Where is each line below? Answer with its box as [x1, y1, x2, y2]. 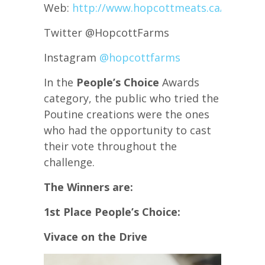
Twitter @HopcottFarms [44, 25, 169, 40]
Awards [159, 75, 199, 89]
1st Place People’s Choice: [44, 204, 180, 219]
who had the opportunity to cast [44, 122, 211, 137]
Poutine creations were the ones [44, 106, 209, 121]
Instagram [44, 50, 99, 64]
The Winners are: [44, 179, 133, 194]
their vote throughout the [44, 138, 177, 153]
